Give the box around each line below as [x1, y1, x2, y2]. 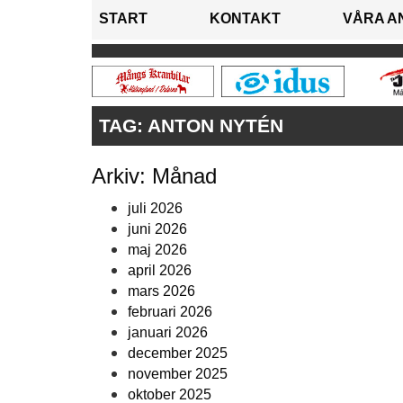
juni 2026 [128, 221, 187, 237]
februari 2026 [128, 304, 212, 319]
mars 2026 [128, 283, 195, 299]
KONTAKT [210, 11, 281, 26]
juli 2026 [128, 201, 183, 216]
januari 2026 [128, 325, 208, 340]
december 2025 [128, 345, 228, 361]
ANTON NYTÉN [148, 115, 283, 136]
